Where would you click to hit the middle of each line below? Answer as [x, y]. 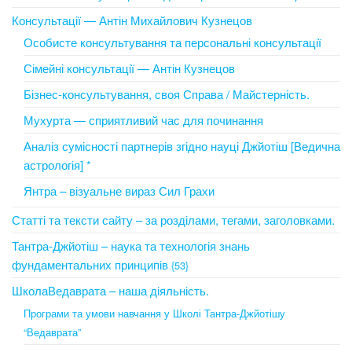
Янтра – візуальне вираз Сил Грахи [119, 190]
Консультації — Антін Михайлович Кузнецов [132, 20]
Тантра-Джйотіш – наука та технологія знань [131, 245]
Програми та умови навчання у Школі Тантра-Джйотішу [154, 313]
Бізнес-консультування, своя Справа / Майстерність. [167, 93]
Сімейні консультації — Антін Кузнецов [129, 68]
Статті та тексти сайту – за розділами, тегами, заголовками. [173, 219]
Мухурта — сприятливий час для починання [143, 119]
